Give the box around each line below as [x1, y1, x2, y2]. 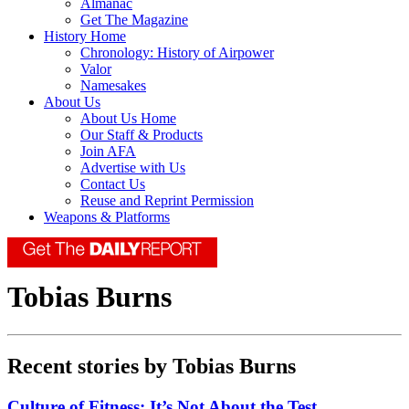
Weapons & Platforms [44, 209, 170, 225]
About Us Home [80, 110, 176, 127]
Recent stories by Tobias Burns [7, 353, 296, 378]
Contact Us [80, 176, 145, 193]
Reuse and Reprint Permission [80, 193, 254, 209]
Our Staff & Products [80, 127, 203, 143]
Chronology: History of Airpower [80, 45, 274, 61]
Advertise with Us [80, 160, 185, 176]
